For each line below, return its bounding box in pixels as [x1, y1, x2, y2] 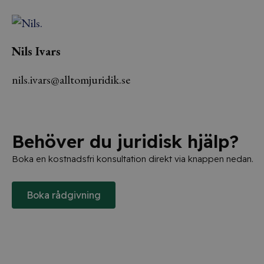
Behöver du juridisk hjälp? [12, 130, 239, 153]
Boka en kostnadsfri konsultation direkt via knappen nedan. [12, 153, 253, 164]
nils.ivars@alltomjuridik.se [12, 72, 130, 87]
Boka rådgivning [27, 189, 101, 201]
